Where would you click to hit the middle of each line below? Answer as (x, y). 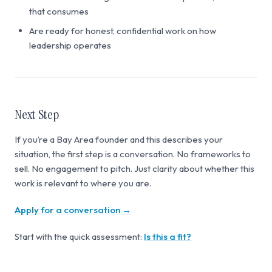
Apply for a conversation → (73, 210)
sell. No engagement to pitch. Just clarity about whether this (134, 168)
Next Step (37, 114)
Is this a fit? (168, 236)
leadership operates (70, 45)
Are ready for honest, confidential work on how (123, 31)
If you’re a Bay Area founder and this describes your (119, 139)
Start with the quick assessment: (79, 236)
